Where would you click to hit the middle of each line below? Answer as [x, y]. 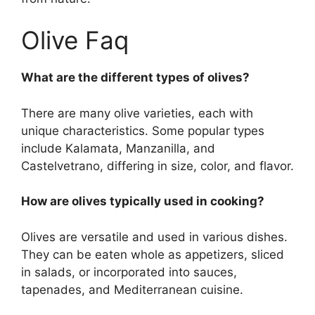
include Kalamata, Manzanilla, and [118, 148]
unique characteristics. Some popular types [143, 130]
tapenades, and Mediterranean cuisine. [132, 289]
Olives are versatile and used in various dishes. [154, 237]
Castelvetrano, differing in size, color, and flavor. [157, 166]
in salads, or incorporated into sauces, [129, 272]
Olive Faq [75, 40]
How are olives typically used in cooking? [143, 201]
